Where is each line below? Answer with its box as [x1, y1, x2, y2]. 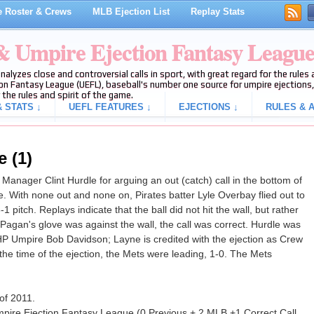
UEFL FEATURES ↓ [68, 102, 151, 112]
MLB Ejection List [92, 6, 170, 17]
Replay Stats [190, 6, 245, 17]
